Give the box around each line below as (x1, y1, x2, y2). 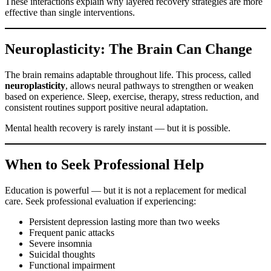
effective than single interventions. (5, 7, 135, 18)
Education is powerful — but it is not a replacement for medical (5, 184, 246, 195)
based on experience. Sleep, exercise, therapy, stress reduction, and (5, 91, 259, 102)
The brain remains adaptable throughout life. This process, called (5, 69, 251, 80)
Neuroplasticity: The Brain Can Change (5, 41, 252, 57)
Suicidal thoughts (29, 249, 95, 260)
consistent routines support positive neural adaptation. (5, 102, 208, 113)
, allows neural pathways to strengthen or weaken (65, 80, 253, 91)
